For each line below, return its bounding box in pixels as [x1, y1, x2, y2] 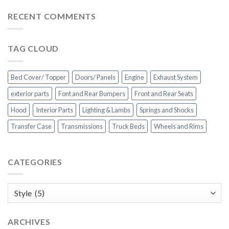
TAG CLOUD [8, 43, 59, 53]
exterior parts [11, 89, 49, 98]
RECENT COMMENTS [8, 11, 96, 21]
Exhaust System [153, 73, 198, 81]
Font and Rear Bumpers [58, 89, 125, 98]
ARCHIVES [8, 216, 51, 226]
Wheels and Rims [154, 122, 203, 130]
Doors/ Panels [75, 73, 116, 81]
